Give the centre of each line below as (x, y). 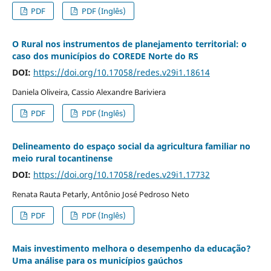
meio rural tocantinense (62, 158)
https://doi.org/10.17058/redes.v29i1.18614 (121, 72)
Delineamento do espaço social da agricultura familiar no (131, 146)
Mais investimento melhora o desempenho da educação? (131, 248)
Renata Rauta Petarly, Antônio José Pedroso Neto (100, 194)
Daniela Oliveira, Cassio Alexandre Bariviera (89, 92)
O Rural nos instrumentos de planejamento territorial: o (129, 44)
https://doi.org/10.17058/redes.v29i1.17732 (121, 174)
